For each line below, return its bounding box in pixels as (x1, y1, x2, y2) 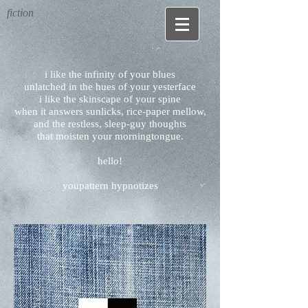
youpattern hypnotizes (62, 180, 158, 191)
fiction (7, 7, 36, 19)
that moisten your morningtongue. (36, 131, 184, 142)
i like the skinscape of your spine (39, 93, 181, 104)
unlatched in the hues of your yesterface (24, 81, 196, 92)
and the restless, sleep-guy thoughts (34, 118, 186, 129)
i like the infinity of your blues (45, 69, 175, 80)
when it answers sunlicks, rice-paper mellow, (14, 106, 206, 117)
